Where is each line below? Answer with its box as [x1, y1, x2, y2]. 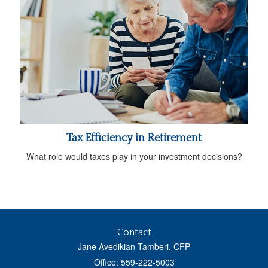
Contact [117, 226, 151, 237]
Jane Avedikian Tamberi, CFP [78, 240, 190, 252]
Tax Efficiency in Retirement [66, 132, 202, 144]
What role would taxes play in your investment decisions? [26, 150, 242, 162]
